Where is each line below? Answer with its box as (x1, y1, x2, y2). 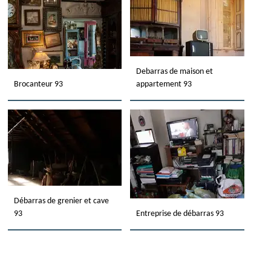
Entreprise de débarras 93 (136, 209, 224, 218)
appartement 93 (136, 80, 192, 89)
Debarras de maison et (136, 67, 214, 76)
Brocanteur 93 (13, 80, 63, 89)
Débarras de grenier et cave (13, 197, 109, 206)
